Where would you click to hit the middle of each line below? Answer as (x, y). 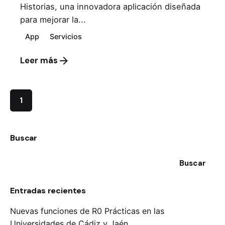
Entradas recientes (48, 191)
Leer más (39, 61)
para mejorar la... (53, 20)
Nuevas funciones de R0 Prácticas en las (87, 211)
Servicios (66, 37)
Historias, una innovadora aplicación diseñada (110, 7)
